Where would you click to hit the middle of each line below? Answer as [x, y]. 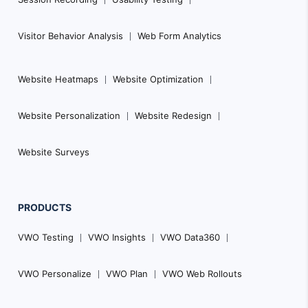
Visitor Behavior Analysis [70, 36]
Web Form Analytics [179, 36]
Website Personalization [69, 116]
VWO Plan [127, 274]
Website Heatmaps [58, 79]
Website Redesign [173, 116]
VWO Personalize [55, 274]
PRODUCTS [45, 208]
